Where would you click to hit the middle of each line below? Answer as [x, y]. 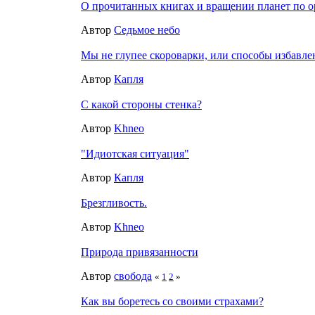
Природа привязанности [140, 252]
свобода [133, 276]
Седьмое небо [147, 30]
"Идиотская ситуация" [135, 153]
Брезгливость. [114, 202]
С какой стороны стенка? [141, 104]
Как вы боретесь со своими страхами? [172, 301]
